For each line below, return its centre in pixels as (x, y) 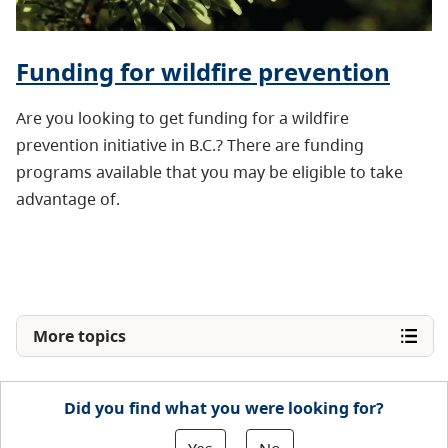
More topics (79, 336)
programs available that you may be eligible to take (209, 172)
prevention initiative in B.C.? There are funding (190, 145)
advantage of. (68, 199)
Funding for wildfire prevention (203, 72)
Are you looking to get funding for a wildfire (182, 118)
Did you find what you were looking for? (224, 408)
